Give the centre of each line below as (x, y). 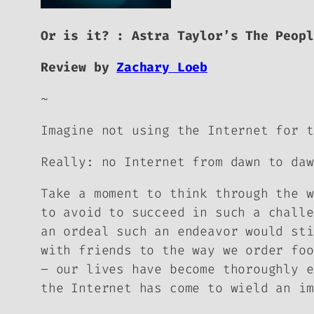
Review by (79, 67)
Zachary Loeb (162, 67)
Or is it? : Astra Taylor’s (143, 35)
